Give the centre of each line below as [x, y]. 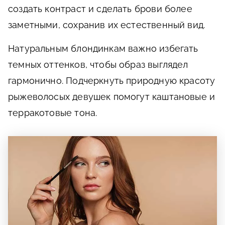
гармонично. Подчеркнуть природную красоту [112, 81]
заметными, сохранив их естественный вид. [107, 25]
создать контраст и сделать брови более [100, 9]
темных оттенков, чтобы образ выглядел [98, 65]
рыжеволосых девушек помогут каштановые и [112, 97]
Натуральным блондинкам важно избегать [103, 49]
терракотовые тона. [53, 113]
